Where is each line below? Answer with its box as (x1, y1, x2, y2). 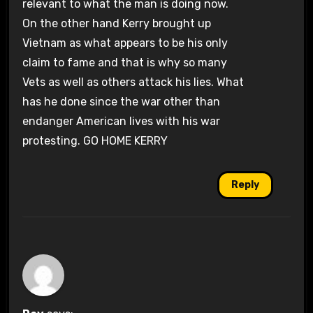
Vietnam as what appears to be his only (22, 36, 228, 50)
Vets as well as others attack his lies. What (22, 75, 244, 89)
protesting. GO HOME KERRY (22, 133, 168, 147)
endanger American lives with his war (22, 114, 220, 128)
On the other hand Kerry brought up (22, 16, 211, 30)
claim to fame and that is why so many (22, 55, 227, 69)
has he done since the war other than (22, 94, 220, 108)
